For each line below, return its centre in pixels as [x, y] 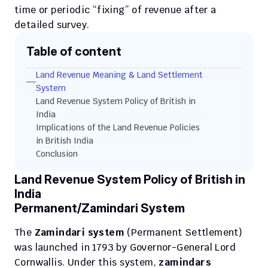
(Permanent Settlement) [184, 232]
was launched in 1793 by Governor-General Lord [125, 247]
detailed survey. [53, 25]
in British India [65, 141]
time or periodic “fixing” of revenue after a [115, 10]
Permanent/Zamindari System [100, 208]
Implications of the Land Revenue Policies [118, 127]
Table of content [74, 51]
